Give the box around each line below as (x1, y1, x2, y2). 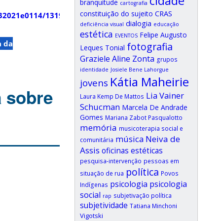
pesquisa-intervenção (80, 157, 142, 165)
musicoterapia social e (119, 124, 183, 132)
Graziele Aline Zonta (80, 53, 154, 64)
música (115, 133, 144, 145)
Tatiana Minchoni (130, 202, 177, 210)
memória (80, 122, 117, 133)
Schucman (80, 101, 120, 112)
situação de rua (80, 169, 124, 177)
